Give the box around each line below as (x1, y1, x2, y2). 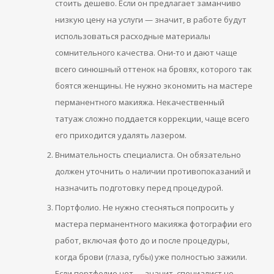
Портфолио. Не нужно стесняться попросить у (55, 202, 234, 213)
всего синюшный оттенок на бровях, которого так (55, 64, 252, 75)
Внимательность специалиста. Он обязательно (55, 149, 241, 161)
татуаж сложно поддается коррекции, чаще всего (55, 113, 250, 125)
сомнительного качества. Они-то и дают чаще (55, 47, 237, 59)
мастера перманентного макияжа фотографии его (55, 218, 252, 230)
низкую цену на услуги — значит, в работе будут (55, 14, 246, 26)
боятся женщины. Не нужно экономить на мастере (55, 80, 253, 92)
